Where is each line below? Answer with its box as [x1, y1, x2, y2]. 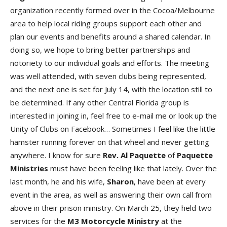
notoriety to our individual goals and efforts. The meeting [10, 58, 209, 68]
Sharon [107, 176, 134, 186]
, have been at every [134, 176, 206, 186]
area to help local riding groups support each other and [10, 18, 202, 28]
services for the [10, 216, 67, 226]
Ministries [10, 163, 48, 173]
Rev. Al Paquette [103, 150, 166, 160]
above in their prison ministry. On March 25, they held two [10, 203, 212, 213]
